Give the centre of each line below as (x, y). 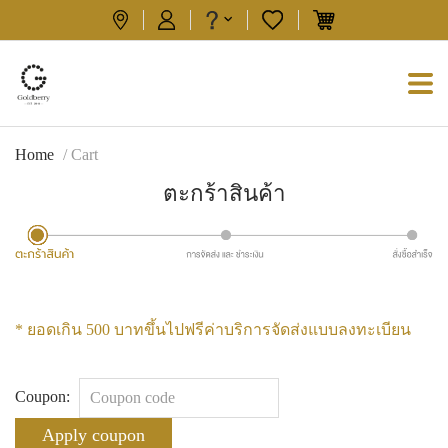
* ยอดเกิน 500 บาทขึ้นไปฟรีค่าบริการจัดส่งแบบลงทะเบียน (213, 329)
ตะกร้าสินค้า (224, 193)
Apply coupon (93, 434)
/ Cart (78, 154)
